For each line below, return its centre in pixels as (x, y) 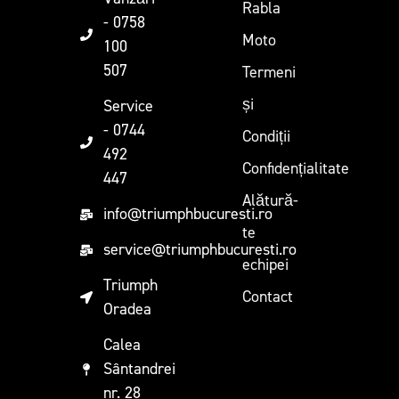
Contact (267, 297)
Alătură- (270, 200)
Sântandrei (140, 369)
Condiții (266, 136)
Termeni (269, 72)
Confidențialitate (295, 168)
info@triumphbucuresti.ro (188, 214)
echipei (265, 265)
